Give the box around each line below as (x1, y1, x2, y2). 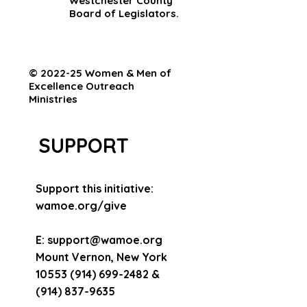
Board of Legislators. (69, 7, 179, 20)
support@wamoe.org (47, 233, 162, 247)
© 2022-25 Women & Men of (29, 66, 171, 79)
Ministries (29, 93, 77, 106)
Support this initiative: (36, 182, 153, 195)
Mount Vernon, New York (36, 250, 167, 264)
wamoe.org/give (36, 199, 127, 212)
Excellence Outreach (29, 79, 134, 93)
